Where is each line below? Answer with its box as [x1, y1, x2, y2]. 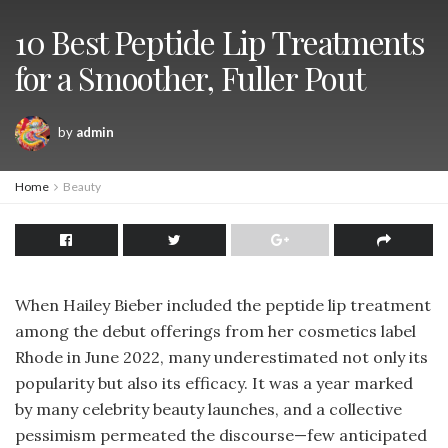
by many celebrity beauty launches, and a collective [15, 399, 402, 419]
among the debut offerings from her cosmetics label [15, 321, 416, 341]
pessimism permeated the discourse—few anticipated [15, 425, 427, 445]
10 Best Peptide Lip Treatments [15, 20, 425, 63]
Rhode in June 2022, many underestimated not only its [15, 347, 428, 367]
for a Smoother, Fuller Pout [15, 56, 365, 99]
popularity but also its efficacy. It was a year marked [15, 373, 413, 393]
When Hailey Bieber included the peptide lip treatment [15, 295, 431, 315]
